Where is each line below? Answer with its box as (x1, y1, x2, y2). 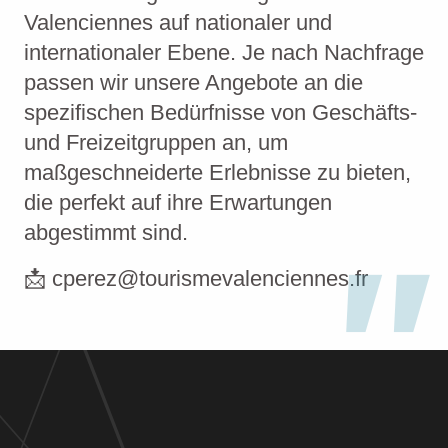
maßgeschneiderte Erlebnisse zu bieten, (24, 160, 411, 185)
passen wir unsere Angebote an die (24, 70, 363, 95)
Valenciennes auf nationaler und (24, 10, 332, 35)
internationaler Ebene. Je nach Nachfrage (24, 40, 424, 65)
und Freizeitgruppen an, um (24, 130, 288, 155)
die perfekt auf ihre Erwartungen (24, 190, 332, 215)
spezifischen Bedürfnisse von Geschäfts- (24, 100, 417, 125)
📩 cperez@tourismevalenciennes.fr (24, 266, 368, 291)
